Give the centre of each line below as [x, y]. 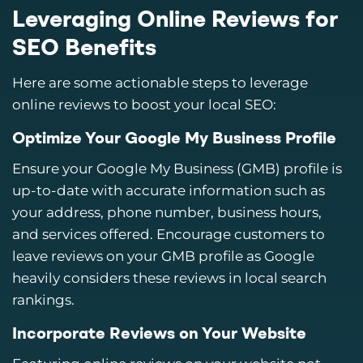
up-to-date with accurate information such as [169, 191]
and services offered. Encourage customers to [169, 235]
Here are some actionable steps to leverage [160, 83]
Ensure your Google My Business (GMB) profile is [177, 169]
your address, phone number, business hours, [167, 213]
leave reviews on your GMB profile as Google [163, 256]
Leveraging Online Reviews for [175, 21]
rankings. [43, 300]
